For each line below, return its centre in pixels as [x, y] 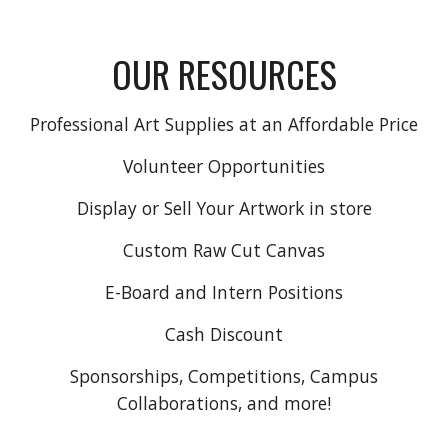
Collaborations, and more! [224, 403]
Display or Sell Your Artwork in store [224, 208]
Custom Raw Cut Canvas [224, 250]
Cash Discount [224, 334]
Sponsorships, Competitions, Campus [224, 376]
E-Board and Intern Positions [224, 292]
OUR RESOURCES [224, 74]
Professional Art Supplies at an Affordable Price [224, 124]
